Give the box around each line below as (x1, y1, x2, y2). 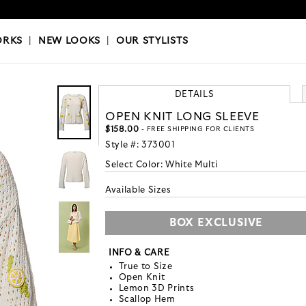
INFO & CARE (109, 249, 170, 258)
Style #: (105, 141, 141, 150)
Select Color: (105, 161, 166, 170)
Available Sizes (105, 186, 171, 195)
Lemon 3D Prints (118, 284, 195, 294)
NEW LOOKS (38, 36, 100, 46)
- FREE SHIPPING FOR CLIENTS (139, 126, 255, 133)
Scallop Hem (118, 295, 176, 305)
